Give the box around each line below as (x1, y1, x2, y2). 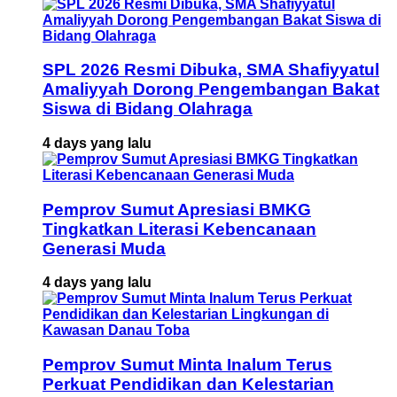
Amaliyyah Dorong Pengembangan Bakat (43, 80, 379, 99)
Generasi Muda (43, 238, 166, 258)
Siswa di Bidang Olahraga (43, 99, 253, 119)
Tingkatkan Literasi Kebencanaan (43, 219, 316, 238)
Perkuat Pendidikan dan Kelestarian (43, 375, 334, 394)
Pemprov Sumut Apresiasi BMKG (43, 199, 311, 219)
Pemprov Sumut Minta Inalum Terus (43, 355, 332, 375)
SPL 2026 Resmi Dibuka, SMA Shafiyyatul (43, 60, 379, 80)
